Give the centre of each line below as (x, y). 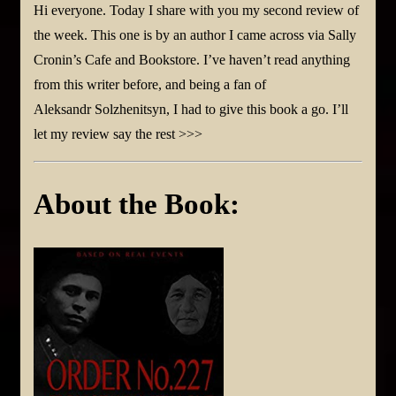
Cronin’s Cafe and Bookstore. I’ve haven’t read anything (192, 59)
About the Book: (137, 205)
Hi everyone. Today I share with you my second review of (196, 10)
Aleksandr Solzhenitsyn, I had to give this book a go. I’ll (191, 109)
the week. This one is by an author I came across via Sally (195, 34)
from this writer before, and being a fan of (150, 84)
